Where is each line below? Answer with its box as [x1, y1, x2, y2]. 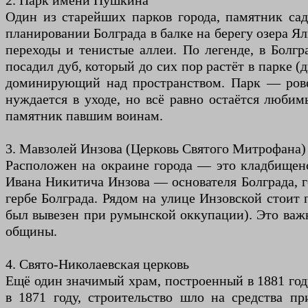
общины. [5, 223, 57, 239]
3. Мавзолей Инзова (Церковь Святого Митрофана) [5, 141, 306, 157]
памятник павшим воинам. [5, 108, 163, 124]
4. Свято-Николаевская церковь [5, 256, 189, 272]
